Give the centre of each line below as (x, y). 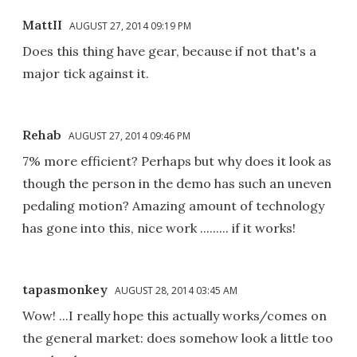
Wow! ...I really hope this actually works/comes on (175, 316)
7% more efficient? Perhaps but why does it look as (177, 161)
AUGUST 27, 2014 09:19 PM (130, 26)
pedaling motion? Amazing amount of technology (173, 206)
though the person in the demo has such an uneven (177, 184)
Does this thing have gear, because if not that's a (169, 51)
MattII (42, 25)
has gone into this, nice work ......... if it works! (159, 228)
